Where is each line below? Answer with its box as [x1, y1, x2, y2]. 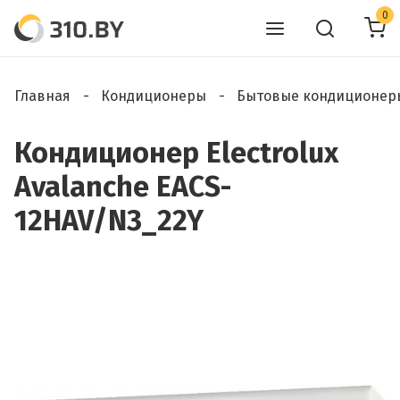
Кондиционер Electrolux [14, 136, 338, 170]
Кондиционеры [101, 87, 206, 104]
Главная [14, 87, 71, 104]
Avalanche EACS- [14, 170, 231, 204]
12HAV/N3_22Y [14, 204, 204, 237]
